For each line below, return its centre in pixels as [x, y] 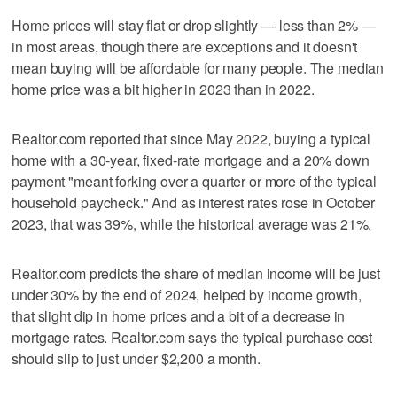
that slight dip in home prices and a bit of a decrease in [179, 315]
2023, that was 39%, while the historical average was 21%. [192, 223]
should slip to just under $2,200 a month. [136, 358]
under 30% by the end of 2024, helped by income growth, [187, 294]
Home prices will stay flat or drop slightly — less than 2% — [194, 25]
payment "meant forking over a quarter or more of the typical [194, 181]
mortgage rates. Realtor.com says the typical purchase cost [192, 337]
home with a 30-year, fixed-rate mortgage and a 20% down [191, 160]
